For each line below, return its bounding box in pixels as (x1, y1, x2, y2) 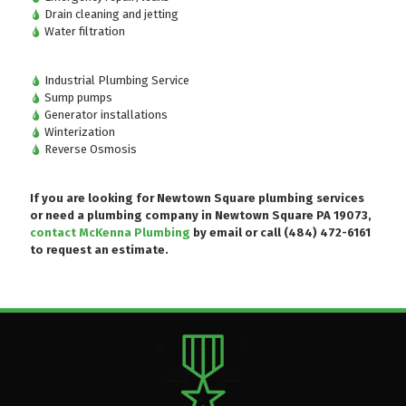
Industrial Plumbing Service (42, 72, 189, 87)
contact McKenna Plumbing (30, 225, 190, 239)
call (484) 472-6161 (260, 225, 371, 239)
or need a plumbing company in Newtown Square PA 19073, (30, 208, 372, 222)
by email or (190, 225, 260, 239)
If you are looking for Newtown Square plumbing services (30, 190, 364, 205)
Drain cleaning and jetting (42, 6, 179, 21)
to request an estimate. (30, 242, 169, 256)
